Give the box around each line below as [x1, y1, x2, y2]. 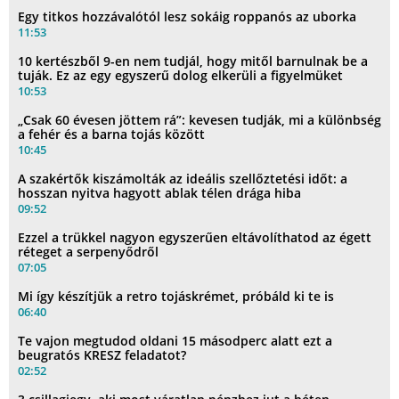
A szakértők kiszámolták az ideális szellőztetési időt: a [18, 170, 347, 188]
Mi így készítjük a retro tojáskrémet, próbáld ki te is [18, 288, 334, 305]
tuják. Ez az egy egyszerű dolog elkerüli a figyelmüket [18, 67, 343, 85]
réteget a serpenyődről [18, 243, 159, 261]
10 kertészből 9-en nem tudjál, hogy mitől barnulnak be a [18, 53, 368, 70]
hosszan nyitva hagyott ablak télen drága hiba [18, 184, 301, 202]
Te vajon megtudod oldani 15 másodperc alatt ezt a [18, 332, 332, 350]
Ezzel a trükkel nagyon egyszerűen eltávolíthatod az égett [18, 229, 371, 247]
